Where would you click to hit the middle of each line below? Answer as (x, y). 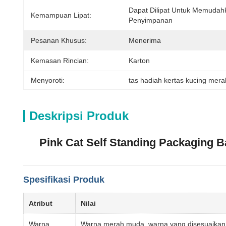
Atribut (41, 203)
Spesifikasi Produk (64, 180)
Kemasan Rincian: (60, 61)
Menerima (145, 40)
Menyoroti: (48, 80)
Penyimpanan (151, 20)
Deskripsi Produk (79, 116)
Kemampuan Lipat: (61, 15)
